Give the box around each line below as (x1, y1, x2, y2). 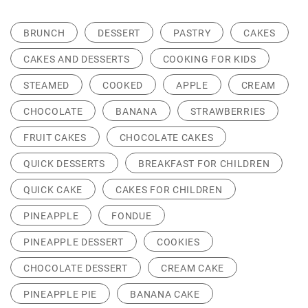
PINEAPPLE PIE (23, 289, 98, 300)
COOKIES (156, 236, 200, 247)
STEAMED (23, 80, 69, 91)
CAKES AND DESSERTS (23, 54, 130, 65)
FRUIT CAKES (23, 132, 87, 143)
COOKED (102, 80, 144, 91)
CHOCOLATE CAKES (119, 132, 214, 143)
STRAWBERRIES (190, 106, 265, 117)
